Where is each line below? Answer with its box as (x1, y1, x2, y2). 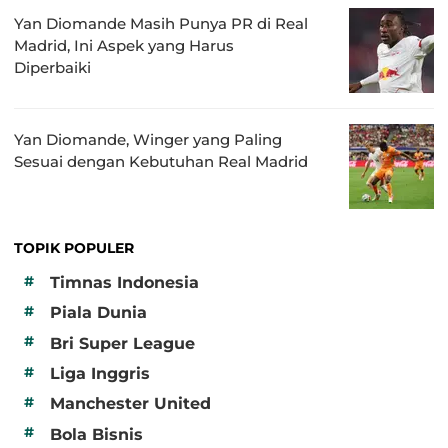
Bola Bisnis (50, 424, 143, 444)
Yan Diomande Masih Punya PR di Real (14, 13, 308, 33)
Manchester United (50, 394, 211, 414)
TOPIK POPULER (14, 238, 134, 257)
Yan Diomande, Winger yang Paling (14, 129, 282, 149)
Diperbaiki (14, 57, 91, 77)
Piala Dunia (50, 303, 147, 323)
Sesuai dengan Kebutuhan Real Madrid (14, 151, 308, 171)
